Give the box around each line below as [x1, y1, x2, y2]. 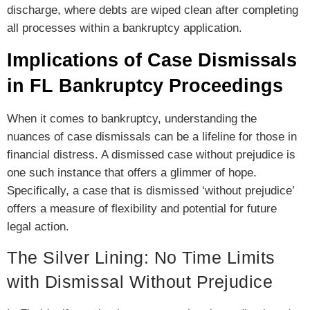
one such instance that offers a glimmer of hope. [7, 165, 257, 179]
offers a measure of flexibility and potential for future [7, 201, 277, 215]
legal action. [7, 219, 69, 233]
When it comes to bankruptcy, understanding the [7, 111, 257, 125]
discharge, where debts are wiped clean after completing [7, 3, 298, 17]
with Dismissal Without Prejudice [7, 272, 273, 292]
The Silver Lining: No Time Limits [7, 248, 275, 268]
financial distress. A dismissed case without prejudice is [7, 147, 295, 161]
